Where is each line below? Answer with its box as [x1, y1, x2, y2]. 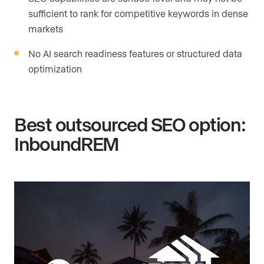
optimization [28, 63, 82, 75]
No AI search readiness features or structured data [28, 48, 242, 60]
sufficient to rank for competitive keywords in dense [28, 8, 248, 19]
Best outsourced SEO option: [14, 113, 246, 136]
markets [28, 23, 63, 35]
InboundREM [14, 132, 120, 155]
